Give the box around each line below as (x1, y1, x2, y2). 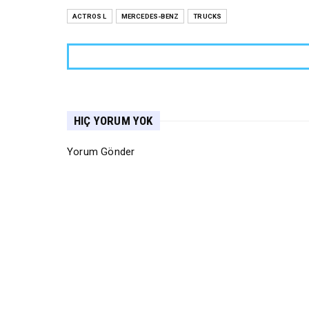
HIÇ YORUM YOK (74, 114, 153, 128)
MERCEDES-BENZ (121, 12, 179, 21)
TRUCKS (193, 12, 222, 21)
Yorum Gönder (67, 146, 135, 159)
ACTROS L (72, 12, 107, 21)
